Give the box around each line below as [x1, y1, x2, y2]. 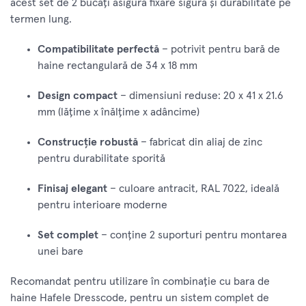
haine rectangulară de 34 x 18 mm [38, 59, 197, 71]
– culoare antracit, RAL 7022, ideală [107, 182, 279, 194]
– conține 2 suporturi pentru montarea [98, 229, 287, 240]
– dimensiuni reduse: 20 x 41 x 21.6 [117, 89, 283, 101]
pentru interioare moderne [38, 199, 167, 210]
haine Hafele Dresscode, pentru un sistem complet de [10, 292, 269, 303]
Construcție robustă [38, 136, 138, 148]
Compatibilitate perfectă [38, 43, 159, 55]
